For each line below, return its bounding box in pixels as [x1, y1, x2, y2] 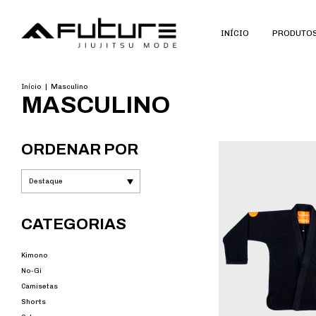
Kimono [21, 251, 48, 260]
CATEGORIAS [21, 216, 126, 233]
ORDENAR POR [21, 141, 138, 159]
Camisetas [21, 282, 58, 291]
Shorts [21, 298, 46, 307]
